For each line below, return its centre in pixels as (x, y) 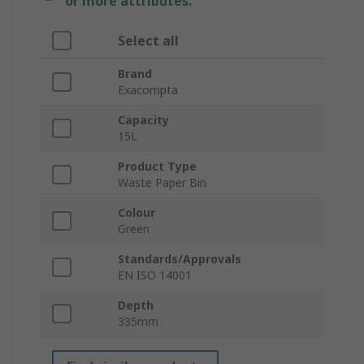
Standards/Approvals (180, 259)
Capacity (143, 120)
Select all (148, 41)
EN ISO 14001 (155, 275)
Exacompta (148, 90)
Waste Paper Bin (162, 183)
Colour (136, 213)
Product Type (157, 167)
